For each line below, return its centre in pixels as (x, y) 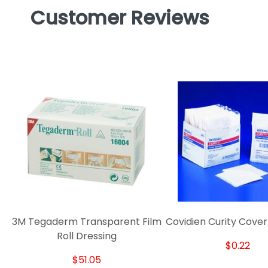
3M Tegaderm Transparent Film (86, 222)
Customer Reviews (120, 17)
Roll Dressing (86, 236)
